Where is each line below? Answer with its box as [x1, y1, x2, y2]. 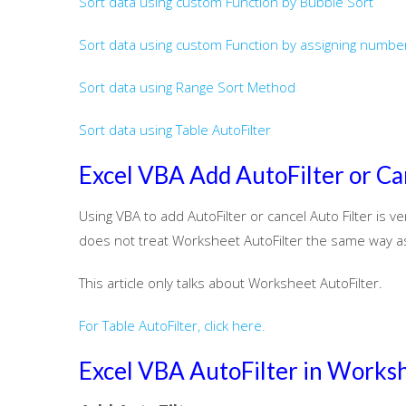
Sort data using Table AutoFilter [79, 121, 271, 139]
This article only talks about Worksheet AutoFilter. [79, 274, 382, 292]
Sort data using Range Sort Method [79, 78, 295, 96]
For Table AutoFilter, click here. [79, 316, 266, 334]
